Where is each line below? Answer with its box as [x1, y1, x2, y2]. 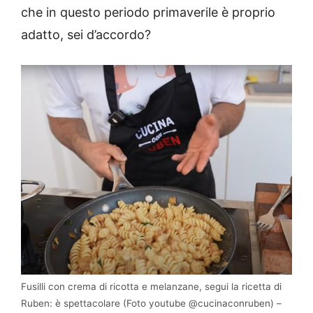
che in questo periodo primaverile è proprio [21, 5, 275, 20]
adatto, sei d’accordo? [21, 27, 151, 43]
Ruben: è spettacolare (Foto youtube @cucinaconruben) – [21, 298, 282, 310]
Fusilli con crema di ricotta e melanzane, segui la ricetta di [21, 281, 282, 293]
